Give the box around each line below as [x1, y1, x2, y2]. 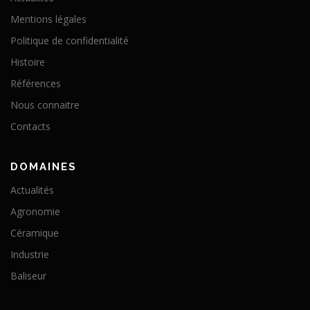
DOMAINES [10, 161, 77, 174]
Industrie [10, 248, 49, 262]
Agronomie [10, 205, 60, 219]
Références [10, 77, 61, 91]
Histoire [10, 55, 45, 69]
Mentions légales [10, 12, 86, 26]
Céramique [10, 226, 59, 240]
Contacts [10, 120, 51, 134]
